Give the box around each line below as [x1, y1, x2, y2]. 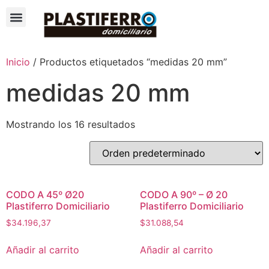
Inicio [6, 55, 30, 68]
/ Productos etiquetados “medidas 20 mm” [30, 55, 227, 68]
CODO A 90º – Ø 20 [139, 188, 228, 201]
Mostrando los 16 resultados [6, 118, 135, 130]
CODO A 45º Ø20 [6, 188, 84, 201]
